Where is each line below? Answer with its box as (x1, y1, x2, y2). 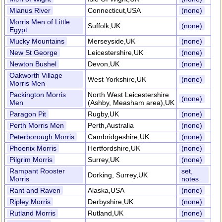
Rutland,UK (88, 209, 123, 217)
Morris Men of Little (9, 18, 70, 26)
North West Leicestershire (88, 91, 169, 99)
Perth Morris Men (9, 121, 64, 129)
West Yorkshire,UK (88, 75, 146, 83)
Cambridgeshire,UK (88, 133, 149, 141)
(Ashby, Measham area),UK (88, 99, 174, 107)
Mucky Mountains (9, 37, 64, 45)
